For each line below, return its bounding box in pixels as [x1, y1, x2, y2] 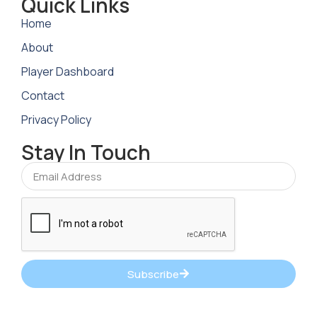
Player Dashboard [21, 64, 114, 80]
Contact [21, 88, 64, 104]
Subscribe [127, 266, 179, 282]
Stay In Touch [21, 139, 151, 166]
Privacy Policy [21, 112, 91, 128]
